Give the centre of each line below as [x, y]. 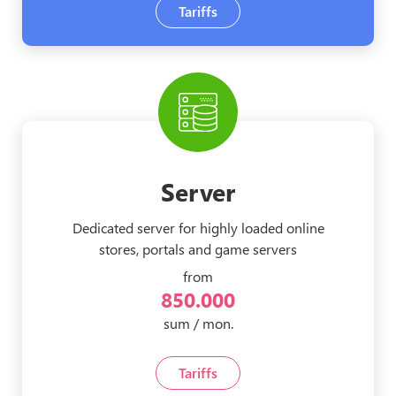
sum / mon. [198, 324]
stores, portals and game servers [198, 249]
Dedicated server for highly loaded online [198, 228]
